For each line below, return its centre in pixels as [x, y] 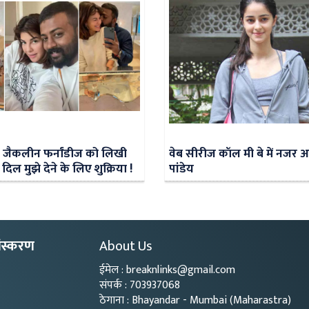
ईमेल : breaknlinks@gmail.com [167, 270]
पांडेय [181, 169]
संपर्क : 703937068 [140, 286]
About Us [126, 247]
